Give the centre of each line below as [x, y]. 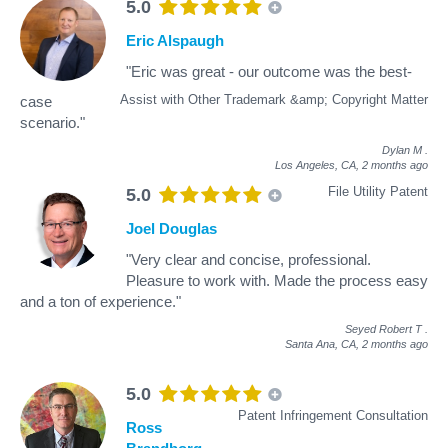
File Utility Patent [378, 191]
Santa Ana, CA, [323, 343]
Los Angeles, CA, [318, 164]
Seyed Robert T [383, 328]
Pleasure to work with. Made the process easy [277, 280]
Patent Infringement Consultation [333, 415]
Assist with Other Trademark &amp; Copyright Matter [274, 99]
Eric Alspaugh [175, 40]
